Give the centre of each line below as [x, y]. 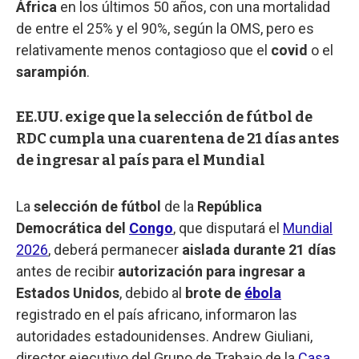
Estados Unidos [68, 292]
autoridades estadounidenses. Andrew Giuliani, [164, 336]
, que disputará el [228, 228]
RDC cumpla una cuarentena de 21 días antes [177, 138]
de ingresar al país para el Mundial [141, 160]
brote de [215, 292]
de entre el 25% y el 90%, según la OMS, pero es [165, 28]
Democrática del [73, 228]
